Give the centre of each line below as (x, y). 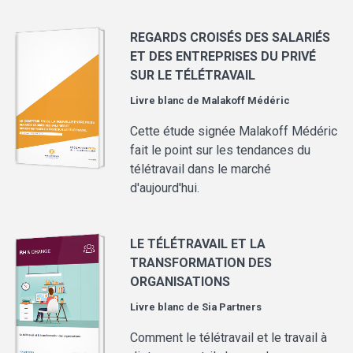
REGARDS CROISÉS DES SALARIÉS (230, 38)
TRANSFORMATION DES (201, 263)
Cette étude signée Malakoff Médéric (234, 132)
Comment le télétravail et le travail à (229, 338)
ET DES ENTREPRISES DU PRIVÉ (223, 57)
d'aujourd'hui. (165, 188)
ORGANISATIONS (180, 282)
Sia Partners (232, 307)
